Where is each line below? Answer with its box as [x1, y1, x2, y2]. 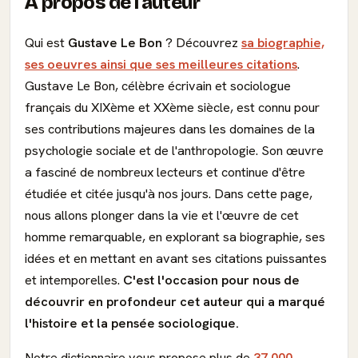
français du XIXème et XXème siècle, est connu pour [25, 99, 320, 116]
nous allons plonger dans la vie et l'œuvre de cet [25, 207, 299, 224]
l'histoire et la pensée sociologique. [25, 315, 239, 332]
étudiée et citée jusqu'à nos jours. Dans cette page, [25, 185, 312, 202]
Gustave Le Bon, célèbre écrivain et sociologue [25, 78, 291, 94]
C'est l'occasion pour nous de [123, 272, 300, 288]
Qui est [25, 34, 68, 51]
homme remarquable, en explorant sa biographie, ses [25, 229, 325, 245]
